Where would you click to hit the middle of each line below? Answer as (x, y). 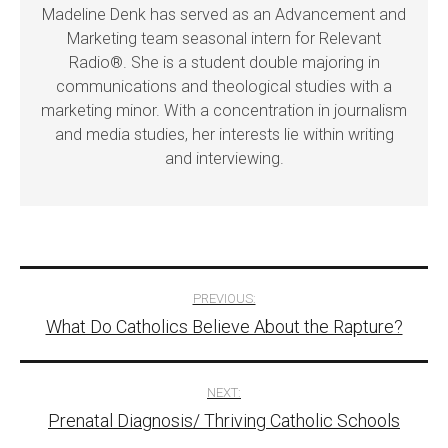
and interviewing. (224, 159)
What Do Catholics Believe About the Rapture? (224, 327)
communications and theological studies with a (224, 87)
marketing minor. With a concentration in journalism (224, 111)
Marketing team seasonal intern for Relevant (224, 39)
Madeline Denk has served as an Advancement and (224, 15)
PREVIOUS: (224, 299)
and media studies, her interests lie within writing (224, 135)
